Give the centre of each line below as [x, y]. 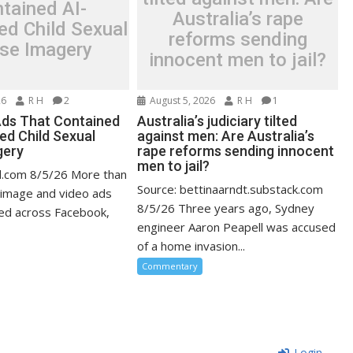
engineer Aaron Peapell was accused [237, 227]
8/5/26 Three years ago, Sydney [226, 208]
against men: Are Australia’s [226, 136]
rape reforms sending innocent [236, 150]
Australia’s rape [238, 19]
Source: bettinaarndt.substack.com [230, 189]
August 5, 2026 [182, 100]
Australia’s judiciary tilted [217, 121]
